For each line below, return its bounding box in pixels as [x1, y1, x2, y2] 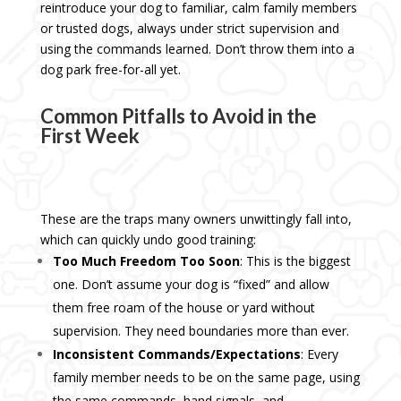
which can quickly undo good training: [39, 231, 256, 249]
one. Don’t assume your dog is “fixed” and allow [52, 276, 329, 294]
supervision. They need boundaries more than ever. [52, 322, 349, 340]
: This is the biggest [239, 252, 351, 270]
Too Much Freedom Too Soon [52, 252, 240, 270]
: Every [300, 346, 338, 363]
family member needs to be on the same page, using [52, 369, 360, 387]
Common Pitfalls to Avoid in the [39, 104, 317, 129]
